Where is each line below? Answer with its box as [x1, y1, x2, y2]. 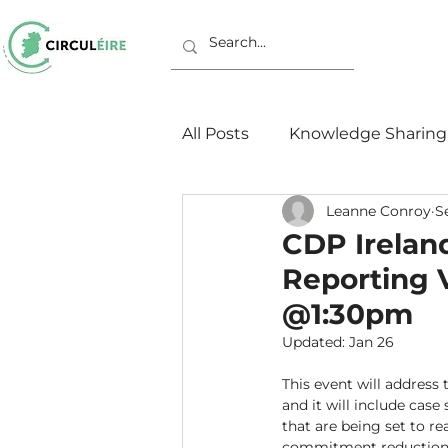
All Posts [182, 124, 249, 143]
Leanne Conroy [326, 201, 431, 220]
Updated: [282, 333, 349, 351]
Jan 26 [349, 333, 394, 351]
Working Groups [222, 204, 353, 223]
